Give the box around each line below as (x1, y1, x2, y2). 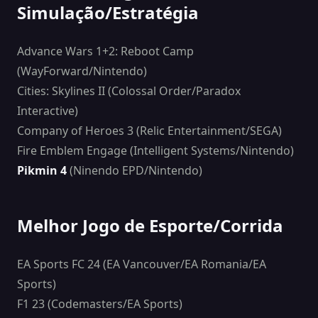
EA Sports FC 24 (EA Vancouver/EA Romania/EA (17, 256, 266, 273)
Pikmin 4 (17, 163, 67, 179)
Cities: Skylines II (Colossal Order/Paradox (17, 83, 241, 99)
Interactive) (17, 103, 78, 119)
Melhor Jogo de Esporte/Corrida (17, 214, 283, 238)
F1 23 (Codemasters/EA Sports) (17, 296, 182, 312)
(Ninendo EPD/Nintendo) (67, 163, 202, 179)
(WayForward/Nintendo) (17, 63, 147, 79)
